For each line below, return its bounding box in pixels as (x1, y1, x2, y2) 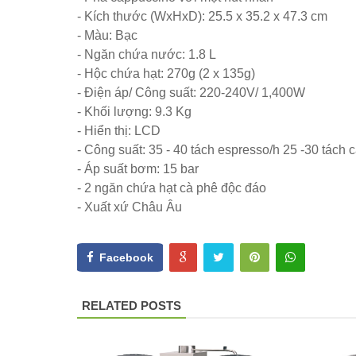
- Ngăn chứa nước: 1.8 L (77, 48, 216, 61)
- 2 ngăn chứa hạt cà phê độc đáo (77, 181, 266, 195)
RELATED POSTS (82, 299, 181, 312)
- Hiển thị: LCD (77, 124, 161, 137)
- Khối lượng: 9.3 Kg (77, 105, 192, 118)
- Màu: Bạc (77, 29, 137, 42)
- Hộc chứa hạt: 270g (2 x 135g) (77, 67, 255, 80)
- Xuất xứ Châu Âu (77, 200, 182, 214)
